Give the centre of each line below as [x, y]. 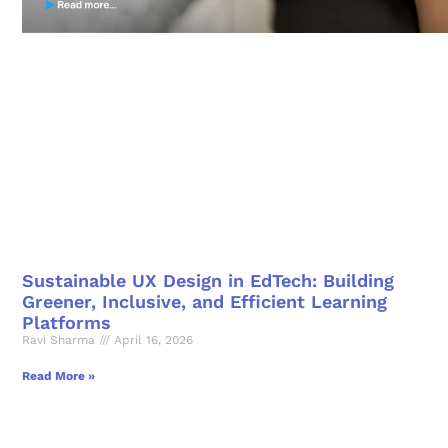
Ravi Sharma [60, 339]
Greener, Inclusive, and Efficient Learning [204, 301]
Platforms [66, 322]
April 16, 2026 [151, 339]
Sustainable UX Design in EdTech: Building [208, 280]
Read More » [58, 375]
